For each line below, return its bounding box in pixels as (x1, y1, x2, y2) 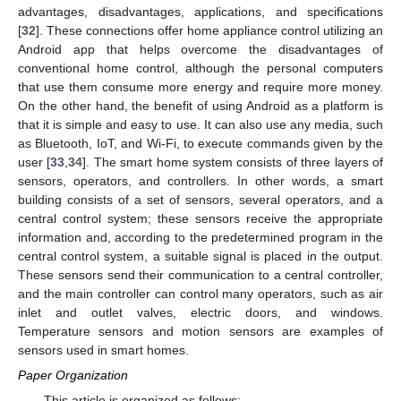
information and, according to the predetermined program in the (18, 229, 383, 244)
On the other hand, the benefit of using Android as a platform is (18, 98, 383, 113)
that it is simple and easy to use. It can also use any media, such (18, 116, 383, 132)
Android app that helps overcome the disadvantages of (18, 41, 383, 56)
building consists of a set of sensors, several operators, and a (18, 192, 383, 207)
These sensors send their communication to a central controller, (18, 267, 383, 282)
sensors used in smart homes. (18, 342, 189, 357)
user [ (18, 154, 51, 169)
